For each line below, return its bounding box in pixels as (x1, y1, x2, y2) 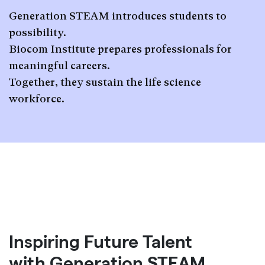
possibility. (9, 26, 66, 38)
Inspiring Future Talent (9, 232, 192, 251)
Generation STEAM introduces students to (9, 9, 227, 22)
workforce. (9, 92, 64, 105)
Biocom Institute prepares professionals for (9, 43, 232, 55)
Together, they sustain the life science (9, 76, 201, 88)
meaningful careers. (9, 59, 110, 72)
